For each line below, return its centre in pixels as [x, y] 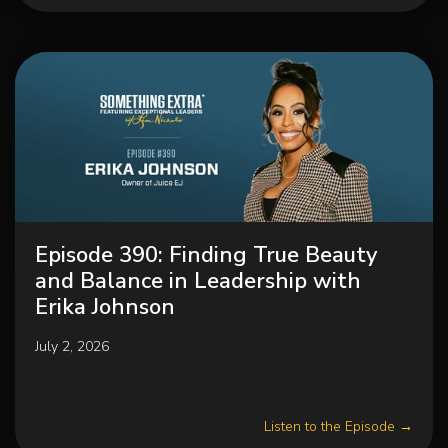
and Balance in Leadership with [198, 281]
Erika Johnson [105, 307]
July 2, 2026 [72, 346]
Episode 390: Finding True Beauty [206, 255]
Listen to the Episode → [338, 426]
